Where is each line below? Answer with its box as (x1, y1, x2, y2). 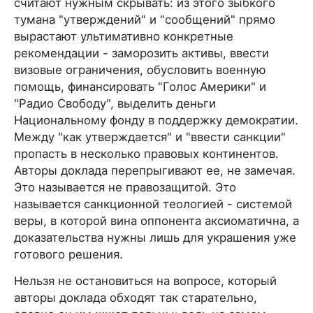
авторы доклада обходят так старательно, (14, 290, 257, 305)
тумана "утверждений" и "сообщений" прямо (14, 12, 275, 27)
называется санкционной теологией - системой (14, 196, 292, 211)
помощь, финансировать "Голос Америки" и (14, 79, 266, 94)
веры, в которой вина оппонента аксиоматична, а (14, 213, 299, 228)
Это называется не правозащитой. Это (14, 180, 236, 194)
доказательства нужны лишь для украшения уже (14, 230, 296, 245)
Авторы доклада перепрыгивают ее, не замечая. (14, 163, 296, 177)
